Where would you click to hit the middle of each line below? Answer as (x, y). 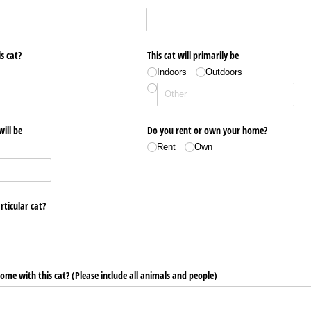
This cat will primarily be (193, 55)
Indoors (171, 72)
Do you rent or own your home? (207, 131)
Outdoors (224, 72)
